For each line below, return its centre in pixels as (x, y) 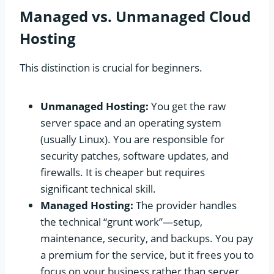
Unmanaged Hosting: (94, 106)
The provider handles (185, 205)
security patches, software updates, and (135, 155)
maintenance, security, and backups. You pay (147, 238)
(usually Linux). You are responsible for (132, 139)
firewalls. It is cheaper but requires (123, 172)
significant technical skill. (98, 188)
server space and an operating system (131, 122)
